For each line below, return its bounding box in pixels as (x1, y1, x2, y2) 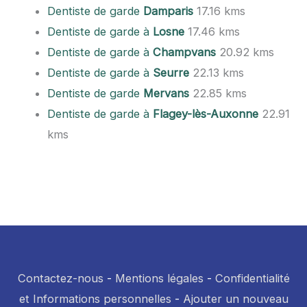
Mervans (143, 86, 190, 101)
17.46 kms (184, 25, 241, 39)
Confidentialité (214, 271, 290, 286)
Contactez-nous (17, 271, 103, 286)
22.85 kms (189, 86, 247, 101)
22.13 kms (189, 66, 245, 80)
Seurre (153, 66, 190, 80)
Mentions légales (114, 271, 204, 286)
